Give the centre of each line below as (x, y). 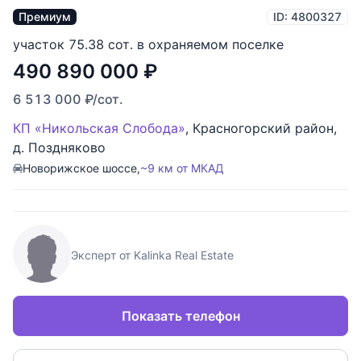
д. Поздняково (59, 148)
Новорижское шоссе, (81, 168)
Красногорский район (263, 129)
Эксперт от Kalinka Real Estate (152, 255)
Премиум (45, 17)
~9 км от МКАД (182, 168)
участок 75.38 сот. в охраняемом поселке (148, 45)
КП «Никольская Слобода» (99, 129)
